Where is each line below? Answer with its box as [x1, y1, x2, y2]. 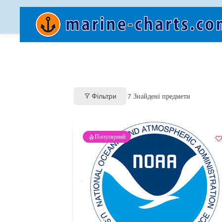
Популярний [95, 133, 125, 140]
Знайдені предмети [131, 92, 190, 100]
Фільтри [92, 92, 116, 100]
